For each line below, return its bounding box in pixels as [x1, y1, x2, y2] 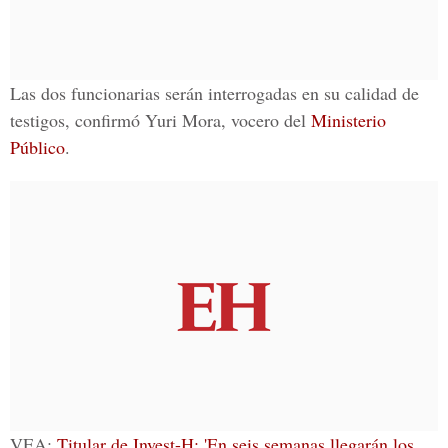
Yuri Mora [145, 108, 221, 132]
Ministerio [311, 108, 386, 132]
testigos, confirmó [10, 108, 145, 132]
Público [10, 135, 65, 159]
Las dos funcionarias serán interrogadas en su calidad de [10, 81, 419, 105]
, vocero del [221, 108, 311, 132]
